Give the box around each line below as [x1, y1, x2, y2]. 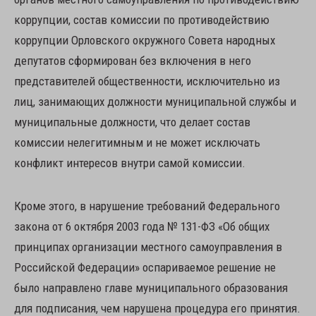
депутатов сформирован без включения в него [14, 54, 251, 68]
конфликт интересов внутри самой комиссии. [14, 156, 245, 170]
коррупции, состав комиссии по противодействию [14, 13, 269, 27]
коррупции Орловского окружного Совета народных [14, 33, 275, 47]
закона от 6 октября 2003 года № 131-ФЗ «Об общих [14, 219, 269, 233]
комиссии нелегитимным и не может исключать [14, 135, 260, 150]
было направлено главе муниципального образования [14, 281, 288, 295]
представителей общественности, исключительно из [14, 74, 280, 88]
